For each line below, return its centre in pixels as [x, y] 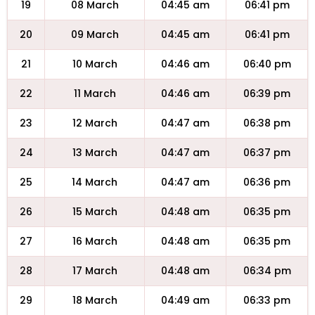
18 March [95, 300]
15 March [95, 212]
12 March [95, 123]
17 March [95, 271]
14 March [95, 182]
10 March [95, 64]
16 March [95, 241]
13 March [95, 153]
